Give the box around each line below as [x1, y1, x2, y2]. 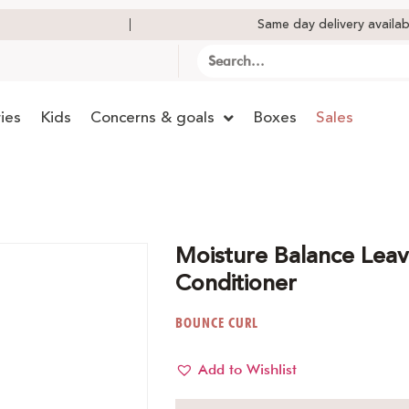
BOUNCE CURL [175, 314, 258, 332]
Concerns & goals [90, 106, 215, 130]
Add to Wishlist [198, 360, 297, 378]
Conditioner [175, 266, 297, 302]
